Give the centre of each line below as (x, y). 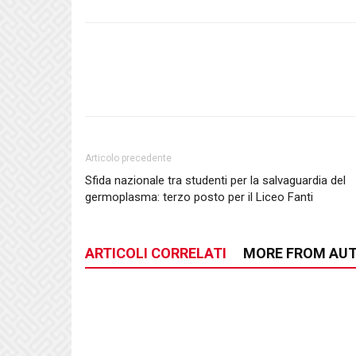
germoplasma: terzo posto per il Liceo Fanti (199, 197)
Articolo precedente (129, 158)
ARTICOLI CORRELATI (156, 253)
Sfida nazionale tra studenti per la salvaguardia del (216, 180)
